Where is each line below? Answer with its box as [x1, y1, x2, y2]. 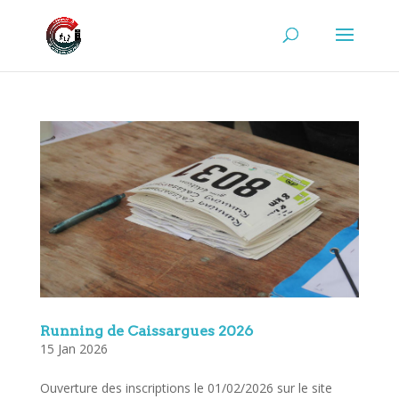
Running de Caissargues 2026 [39, 322, 253, 340]
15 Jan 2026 [39, 340, 108, 358]
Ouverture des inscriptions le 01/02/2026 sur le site [39, 379, 332, 397]
